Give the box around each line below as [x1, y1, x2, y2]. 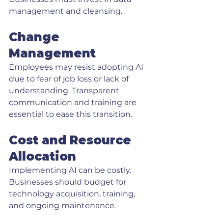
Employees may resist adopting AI [9, 62, 145, 72]
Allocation [9, 149, 76, 164]
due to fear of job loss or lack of [9, 74, 131, 83]
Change [9, 30, 63, 44]
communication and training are [9, 98, 138, 107]
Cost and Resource [9, 133, 135, 147]
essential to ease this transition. [9, 110, 132, 119]
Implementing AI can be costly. [9, 165, 133, 175]
